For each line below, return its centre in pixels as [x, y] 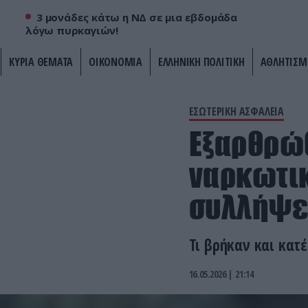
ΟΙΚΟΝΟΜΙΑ [115, 62]
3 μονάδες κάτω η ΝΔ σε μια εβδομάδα [137, 18]
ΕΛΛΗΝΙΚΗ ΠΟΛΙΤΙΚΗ [201, 62]
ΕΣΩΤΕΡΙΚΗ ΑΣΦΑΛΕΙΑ [236, 112]
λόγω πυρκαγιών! [72, 31]
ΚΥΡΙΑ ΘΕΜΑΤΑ [41, 62]
